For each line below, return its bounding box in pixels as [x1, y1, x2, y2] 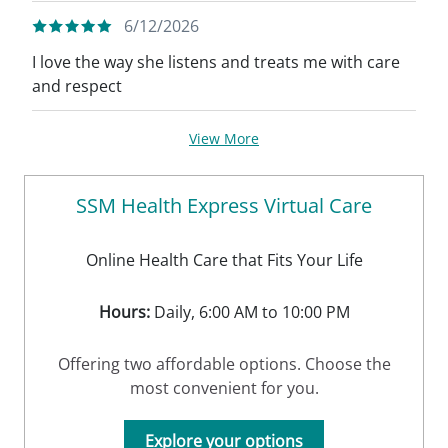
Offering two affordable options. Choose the [57, 353, 391, 375]
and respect [32, 75, 122, 97]
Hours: [98, 301, 150, 323]
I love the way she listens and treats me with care [32, 51, 400, 73]
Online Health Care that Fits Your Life [85, 249, 363, 271]
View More [189, 129, 259, 148]
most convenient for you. [129, 377, 319, 399]
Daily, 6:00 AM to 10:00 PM [149, 301, 350, 323]
